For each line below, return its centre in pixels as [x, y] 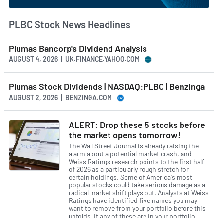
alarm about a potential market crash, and [130, 154]
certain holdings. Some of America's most [130, 177]
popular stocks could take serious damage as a [137, 185]
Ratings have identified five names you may [133, 200]
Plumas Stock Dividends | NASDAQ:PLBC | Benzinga [107, 86]
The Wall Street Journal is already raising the [134, 146]
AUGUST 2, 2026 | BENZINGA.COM [60, 97]
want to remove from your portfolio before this [137, 208]
